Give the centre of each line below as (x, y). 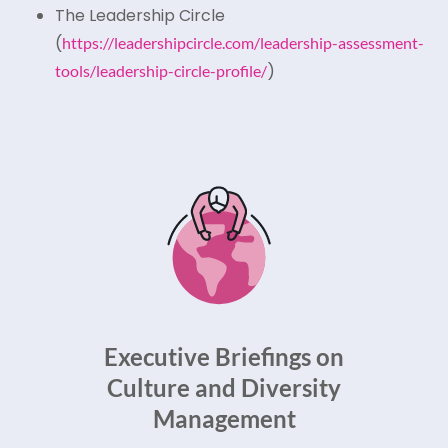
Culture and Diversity (224, 387)
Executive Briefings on (224, 356)
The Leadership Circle (140, 15)
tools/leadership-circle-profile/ (161, 70)
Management (224, 418)
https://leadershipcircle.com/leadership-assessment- (243, 42)
